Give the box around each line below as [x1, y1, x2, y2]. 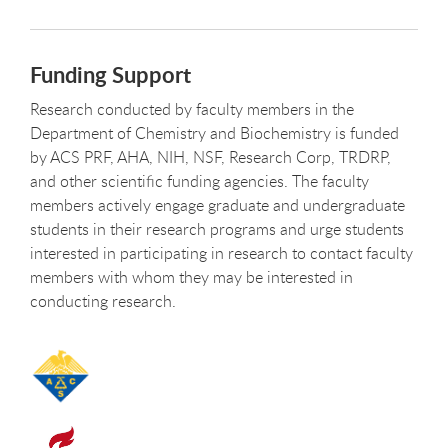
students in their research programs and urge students [30, 218, 404, 241]
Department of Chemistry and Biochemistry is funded [30, 122, 399, 145]
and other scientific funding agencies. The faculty [30, 170, 369, 193]
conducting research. [30, 290, 176, 313]
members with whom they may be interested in [30, 266, 353, 289]
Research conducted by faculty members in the [30, 98, 354, 121]
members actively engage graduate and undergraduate [30, 194, 405, 217]
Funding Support [30, 58, 191, 90]
